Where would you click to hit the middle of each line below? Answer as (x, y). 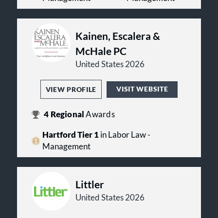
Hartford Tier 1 (70, 135)
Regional (67, 115)
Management (66, 147)
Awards (100, 115)
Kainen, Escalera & (118, 36)
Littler (90, 184)
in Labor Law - (124, 135)
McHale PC (101, 51)
